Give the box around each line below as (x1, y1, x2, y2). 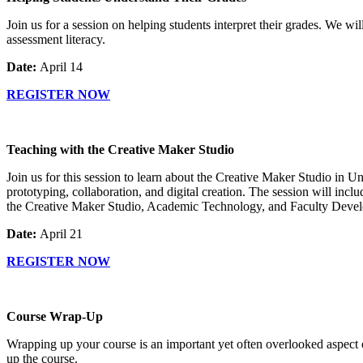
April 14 (40, 60, 83, 75)
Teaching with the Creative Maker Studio (6, 143, 237, 157)
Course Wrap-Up (6, 310, 106, 324)
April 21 (40, 227, 83, 241)
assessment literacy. (6, 32, 105, 47)
